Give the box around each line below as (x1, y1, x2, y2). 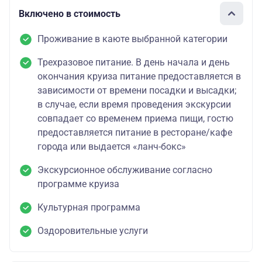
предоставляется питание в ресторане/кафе (37, 127, 232, 139)
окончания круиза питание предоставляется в (37, 71, 241, 82)
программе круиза (37, 178, 119, 190)
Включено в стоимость (19, 8, 120, 19)
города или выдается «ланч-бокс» (37, 141, 186, 153)
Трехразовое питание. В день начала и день (37, 57, 230, 68)
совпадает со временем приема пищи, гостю (37, 113, 233, 125)
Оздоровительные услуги (37, 225, 148, 237)
